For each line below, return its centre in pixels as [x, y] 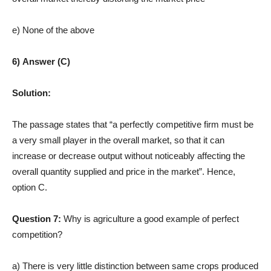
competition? [37, 234]
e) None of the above [53, 30]
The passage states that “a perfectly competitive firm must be [133, 124]
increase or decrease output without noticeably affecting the [129, 155]
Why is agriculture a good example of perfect [151, 218]
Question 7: [38, 218]
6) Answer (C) [41, 61]
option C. [30, 187]
